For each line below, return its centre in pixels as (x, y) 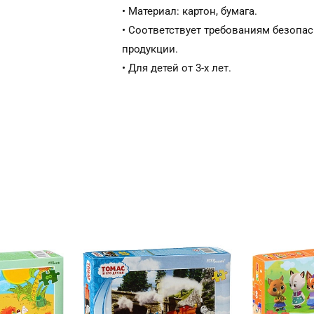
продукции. (150, 49)
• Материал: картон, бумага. (190, 11)
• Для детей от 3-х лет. (177, 68)
